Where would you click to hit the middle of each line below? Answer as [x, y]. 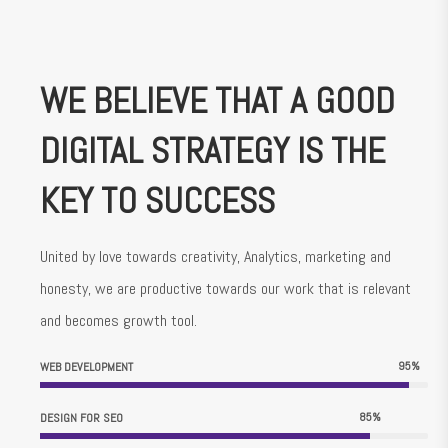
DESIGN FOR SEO [81, 418]
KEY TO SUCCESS [157, 201]
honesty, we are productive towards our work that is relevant [225, 289]
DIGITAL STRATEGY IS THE [212, 151]
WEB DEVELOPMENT [86, 367]
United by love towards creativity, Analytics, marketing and [215, 257]
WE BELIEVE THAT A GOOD [217, 101]
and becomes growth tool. [118, 321]
